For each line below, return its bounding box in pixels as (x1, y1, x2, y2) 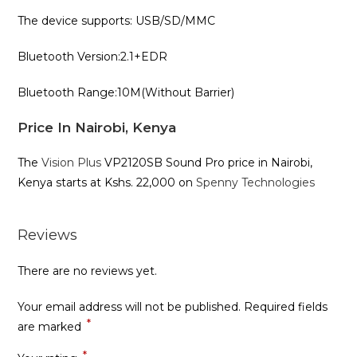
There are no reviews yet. (18, 264, 158, 278)
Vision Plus (41, 155, 102, 170)
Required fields (244, 300, 328, 314)
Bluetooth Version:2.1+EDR (18, 49, 168, 64)
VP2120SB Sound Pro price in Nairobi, (101, 155, 313, 170)
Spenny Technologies (196, 175, 316, 190)
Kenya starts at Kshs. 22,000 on (18, 175, 197, 190)
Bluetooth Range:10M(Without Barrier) (18, 85, 235, 100)
